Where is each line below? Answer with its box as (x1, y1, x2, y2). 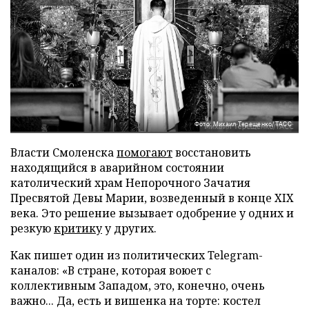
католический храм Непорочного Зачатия (10, 175, 250, 190)
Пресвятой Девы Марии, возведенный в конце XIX (10, 190, 294, 206)
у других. (102, 220, 157, 236)
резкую (10, 220, 54, 236)
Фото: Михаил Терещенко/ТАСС (194, 120, 292, 128)
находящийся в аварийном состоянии (10, 159, 224, 175)
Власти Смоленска (10, 144, 117, 160)
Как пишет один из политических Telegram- (10, 247, 263, 263)
